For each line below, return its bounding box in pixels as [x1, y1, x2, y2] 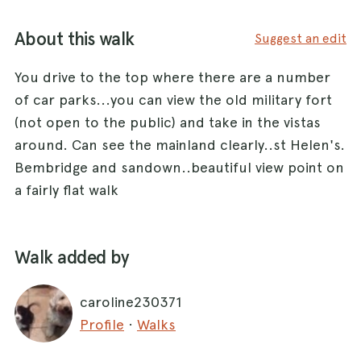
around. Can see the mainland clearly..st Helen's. [15, 135, 345, 153]
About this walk [15, 27, 135, 50]
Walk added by [15, 246, 130, 268]
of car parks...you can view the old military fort [15, 90, 332, 108]
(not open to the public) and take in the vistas [15, 113, 321, 131]
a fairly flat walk [15, 180, 118, 198]
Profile [80, 315, 124, 333]
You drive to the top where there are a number [15, 68, 330, 85]
